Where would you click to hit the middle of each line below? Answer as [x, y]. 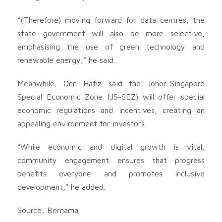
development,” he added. [61, 187]
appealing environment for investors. [82, 123]
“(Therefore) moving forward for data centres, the [111, 20]
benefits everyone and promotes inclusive [111, 173]
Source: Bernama [48, 210]
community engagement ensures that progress [111, 160]
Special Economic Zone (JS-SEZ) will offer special [111, 96]
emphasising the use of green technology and [111, 46]
